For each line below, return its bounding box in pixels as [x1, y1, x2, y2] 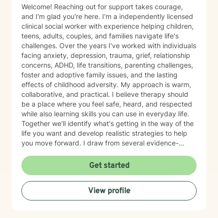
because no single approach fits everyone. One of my [21, 197, 159, 205]
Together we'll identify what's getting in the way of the [21, 119, 194, 127]
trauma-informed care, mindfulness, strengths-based [21, 168, 190, 176]
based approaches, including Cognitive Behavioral [21, 148, 181, 157]
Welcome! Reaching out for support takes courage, [21, 2, 54, 11]
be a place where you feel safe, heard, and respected [21, 100, 192, 108]
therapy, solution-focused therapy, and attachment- [21, 178, 187, 186]
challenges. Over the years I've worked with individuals [21, 41, 196, 50]
